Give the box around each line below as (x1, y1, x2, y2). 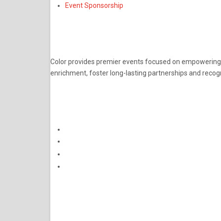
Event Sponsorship (65, 1, 123, 9)
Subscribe (50, 185, 141, 209)
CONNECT (50, 90, 151, 113)
